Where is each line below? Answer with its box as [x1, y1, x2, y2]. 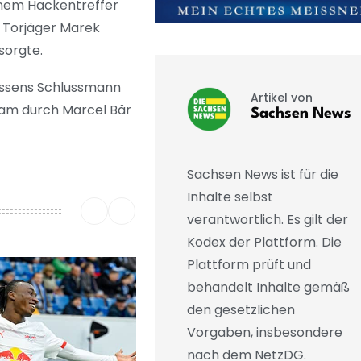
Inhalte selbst [186, 188, 273, 207]
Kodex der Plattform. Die [186, 233, 342, 252]
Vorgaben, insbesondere [186, 323, 342, 342]
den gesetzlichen [186, 301, 295, 320]
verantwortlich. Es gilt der [186, 210, 348, 230]
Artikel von [250, 89, 313, 106]
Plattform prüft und [186, 255, 311, 275]
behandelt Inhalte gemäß [186, 278, 350, 297]
